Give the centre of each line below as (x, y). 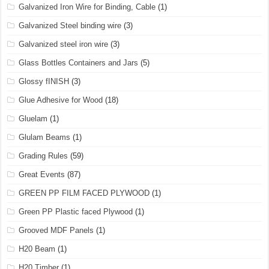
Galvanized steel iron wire (64, 44)
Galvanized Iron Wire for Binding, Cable (87, 7)
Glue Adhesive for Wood (61, 100)
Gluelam (33, 119)
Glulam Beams (45, 137)
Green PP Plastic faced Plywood (76, 212)
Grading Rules (44, 156)
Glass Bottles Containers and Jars (79, 63)
